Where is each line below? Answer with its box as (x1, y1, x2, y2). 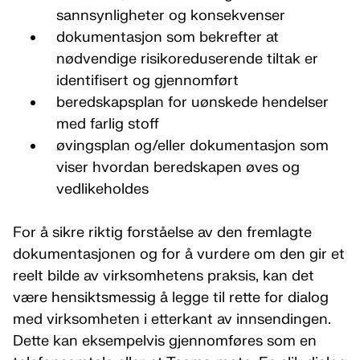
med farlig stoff (55, 115, 159, 133)
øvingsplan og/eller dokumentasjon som (55, 137, 329, 155)
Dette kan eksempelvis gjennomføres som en (13, 332, 317, 350)
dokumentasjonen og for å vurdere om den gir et (13, 245, 345, 264)
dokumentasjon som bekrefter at (55, 28, 279, 47)
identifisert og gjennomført (55, 72, 239, 90)
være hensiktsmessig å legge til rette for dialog (13, 288, 329, 307)
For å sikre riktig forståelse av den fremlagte (13, 223, 312, 242)
